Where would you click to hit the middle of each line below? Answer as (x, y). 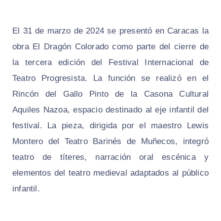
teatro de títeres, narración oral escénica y (110, 157)
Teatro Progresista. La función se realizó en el (110, 78)
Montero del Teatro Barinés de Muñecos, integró (110, 142)
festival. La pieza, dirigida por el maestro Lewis (110, 126)
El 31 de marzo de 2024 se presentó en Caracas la (110, 31)
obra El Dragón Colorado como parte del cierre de (110, 47)
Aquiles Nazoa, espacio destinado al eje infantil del (110, 110)
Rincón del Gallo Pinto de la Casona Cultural (110, 94)
